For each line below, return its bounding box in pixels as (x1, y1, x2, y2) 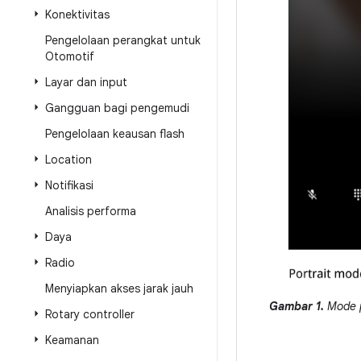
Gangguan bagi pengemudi (45, 101, 189, 115)
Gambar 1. (269, 299, 324, 313)
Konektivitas (45, 7, 110, 22)
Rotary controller (45, 307, 135, 322)
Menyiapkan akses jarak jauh (45, 281, 193, 296)
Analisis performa (45, 204, 136, 218)
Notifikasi (45, 178, 93, 193)
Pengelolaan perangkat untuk (45, 33, 201, 48)
